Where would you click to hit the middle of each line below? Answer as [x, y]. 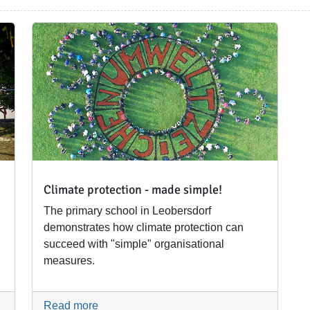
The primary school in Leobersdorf [127, 210]
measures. [69, 260]
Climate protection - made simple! [133, 189]
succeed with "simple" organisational [134, 244]
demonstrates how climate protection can [144, 227]
